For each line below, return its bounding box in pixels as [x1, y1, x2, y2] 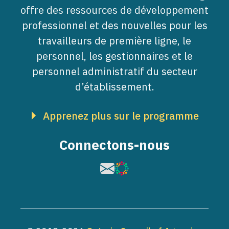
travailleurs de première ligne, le [38, 34, 191, 48]
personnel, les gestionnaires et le [36, 49, 193, 63]
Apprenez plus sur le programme [42, 109, 199, 123]
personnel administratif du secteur [32, 64, 197, 79]
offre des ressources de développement [20, 3, 209, 17]
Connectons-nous [59, 136, 170, 154]
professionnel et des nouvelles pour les [21, 18, 208, 33]
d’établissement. [75, 80, 154, 94]
